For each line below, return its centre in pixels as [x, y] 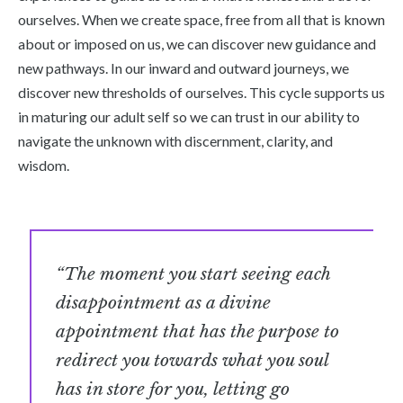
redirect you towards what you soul [193, 359]
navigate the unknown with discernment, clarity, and [175, 141]
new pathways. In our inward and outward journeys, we [184, 68]
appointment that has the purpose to [198, 331]
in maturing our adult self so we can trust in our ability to [189, 117]
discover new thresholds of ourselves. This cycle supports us [201, 93]
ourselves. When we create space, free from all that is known [201, 20]
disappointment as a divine [164, 302]
